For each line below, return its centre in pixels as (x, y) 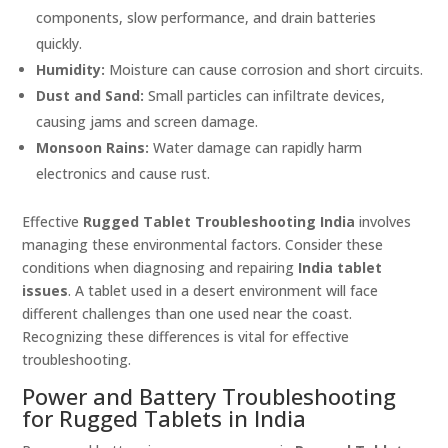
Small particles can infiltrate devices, (265, 96)
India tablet (340, 268)
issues (45, 291)
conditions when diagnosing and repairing (160, 268)
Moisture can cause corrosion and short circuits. (264, 70)
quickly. (59, 44)
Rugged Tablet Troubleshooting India (219, 222)
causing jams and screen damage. (147, 122)
